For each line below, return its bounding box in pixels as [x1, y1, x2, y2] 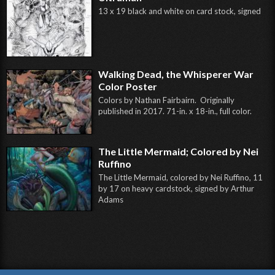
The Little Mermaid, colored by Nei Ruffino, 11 [98, 172, 263, 182]
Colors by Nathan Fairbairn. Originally [98, 95, 234, 106]
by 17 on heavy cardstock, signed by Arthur [98, 183, 254, 193]
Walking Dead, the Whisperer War [98, 68, 254, 80]
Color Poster [98, 80, 157, 93]
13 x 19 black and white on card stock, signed [98, 6, 261, 16]
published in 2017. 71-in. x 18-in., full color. [98, 106, 252, 117]
